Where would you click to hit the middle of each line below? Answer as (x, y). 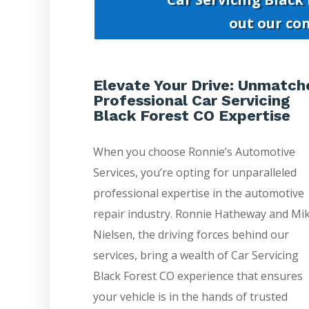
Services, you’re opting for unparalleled (195, 173)
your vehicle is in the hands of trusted (190, 297)
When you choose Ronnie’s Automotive (194, 152)
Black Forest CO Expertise (191, 116)
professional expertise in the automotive (198, 193)
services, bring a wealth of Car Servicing (196, 256)
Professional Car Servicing (191, 101)
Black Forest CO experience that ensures (198, 276)
